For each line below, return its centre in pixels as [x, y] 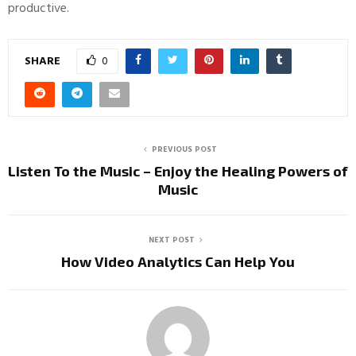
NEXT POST [172, 240]
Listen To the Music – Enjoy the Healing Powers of [178, 171]
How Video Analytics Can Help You [178, 262]
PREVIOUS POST [184, 150]
